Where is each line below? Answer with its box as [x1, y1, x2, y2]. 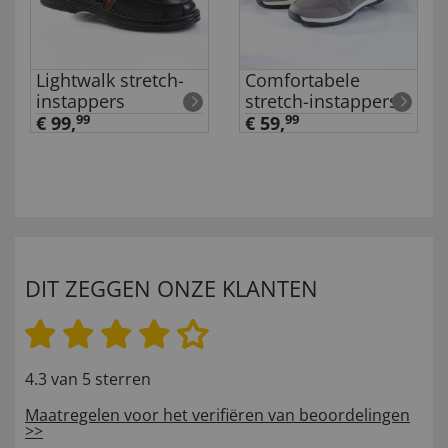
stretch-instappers [245, 89, 398, 114]
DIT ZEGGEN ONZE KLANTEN [25, 273, 318, 304]
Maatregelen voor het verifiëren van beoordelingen [25, 404, 410, 427]
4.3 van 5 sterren [25, 368, 151, 391]
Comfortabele [245, 68, 360, 93]
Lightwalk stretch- [36, 68, 184, 93]
